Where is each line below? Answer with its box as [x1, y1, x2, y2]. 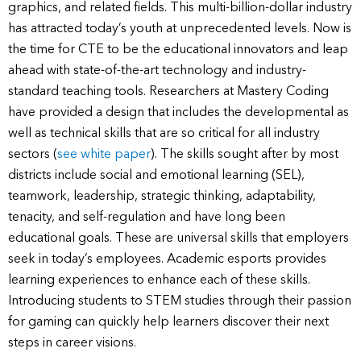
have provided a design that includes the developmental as [8, 102, 349, 119]
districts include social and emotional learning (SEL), [8, 165, 305, 182]
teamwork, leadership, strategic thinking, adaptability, [8, 186, 316, 203]
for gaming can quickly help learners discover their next [8, 312, 329, 329]
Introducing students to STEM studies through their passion [8, 291, 351, 308]
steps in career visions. [8, 333, 136, 350]
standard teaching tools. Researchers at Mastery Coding [8, 81, 329, 98]
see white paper [57, 144, 151, 161]
